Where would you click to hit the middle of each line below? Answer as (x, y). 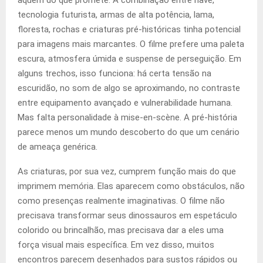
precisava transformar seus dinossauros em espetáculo (127, 216)
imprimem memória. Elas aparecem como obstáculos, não (131, 186)
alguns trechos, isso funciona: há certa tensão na (114, 74)
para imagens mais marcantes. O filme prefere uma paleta (131, 44)
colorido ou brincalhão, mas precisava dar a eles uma (121, 230)
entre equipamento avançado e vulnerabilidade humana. (125, 103)
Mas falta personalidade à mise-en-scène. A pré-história (127, 118)
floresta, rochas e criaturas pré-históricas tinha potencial (129, 30)
